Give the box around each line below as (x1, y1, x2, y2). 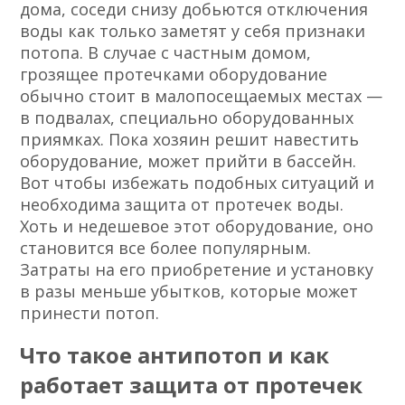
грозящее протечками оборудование (20, 63, 328, 86)
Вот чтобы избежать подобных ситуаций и (20, 172, 375, 194)
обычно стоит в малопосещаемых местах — (20, 85, 383, 108)
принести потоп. (20, 302, 160, 325)
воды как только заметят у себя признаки (20, 20, 366, 42)
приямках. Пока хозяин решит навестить (20, 128, 360, 151)
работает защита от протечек (20, 370, 363, 400)
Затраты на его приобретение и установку (20, 259, 374, 281)
